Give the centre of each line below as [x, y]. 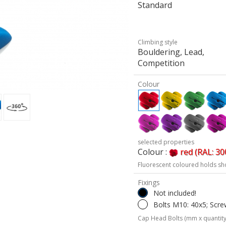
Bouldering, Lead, [171, 52]
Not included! [175, 193]
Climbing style [158, 42]
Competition [161, 63]
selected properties [166, 142]
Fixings [149, 182]
